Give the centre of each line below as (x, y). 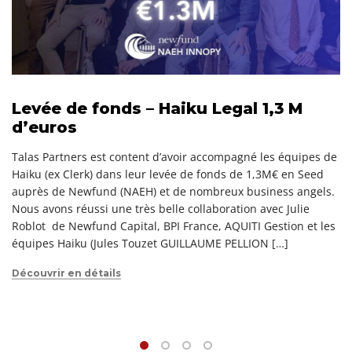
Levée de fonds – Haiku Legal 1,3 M (157, 108)
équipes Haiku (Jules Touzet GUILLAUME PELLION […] (150, 243)
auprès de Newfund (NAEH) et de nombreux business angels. (173, 191)
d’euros (44, 127)
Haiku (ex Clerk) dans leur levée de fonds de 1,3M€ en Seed (168, 174)
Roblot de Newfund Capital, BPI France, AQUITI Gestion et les (174, 225)
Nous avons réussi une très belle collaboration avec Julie (161, 208)
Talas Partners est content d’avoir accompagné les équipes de (174, 156)
